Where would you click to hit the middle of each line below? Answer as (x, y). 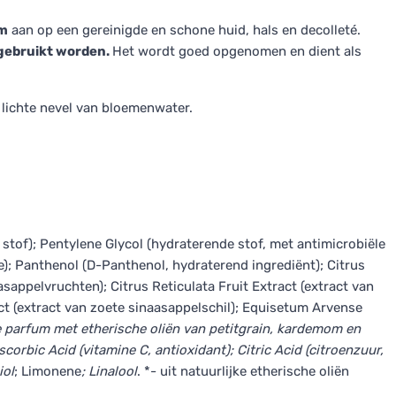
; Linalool (109, 371)
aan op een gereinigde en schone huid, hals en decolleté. (184, 30)
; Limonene (48, 371)
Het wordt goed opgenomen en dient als (237, 51)
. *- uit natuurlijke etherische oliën (243, 371)
